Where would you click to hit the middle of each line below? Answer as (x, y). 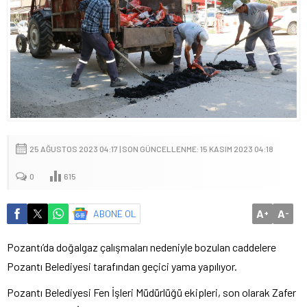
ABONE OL (115, 214)
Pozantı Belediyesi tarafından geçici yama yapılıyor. (122, 267)
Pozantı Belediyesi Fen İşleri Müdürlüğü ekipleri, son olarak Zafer (151, 293)
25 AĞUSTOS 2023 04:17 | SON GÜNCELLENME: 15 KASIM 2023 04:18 (151, 149)
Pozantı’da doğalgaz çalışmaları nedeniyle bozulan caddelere (142, 247)
